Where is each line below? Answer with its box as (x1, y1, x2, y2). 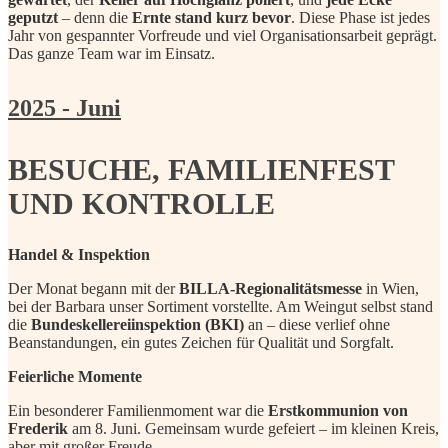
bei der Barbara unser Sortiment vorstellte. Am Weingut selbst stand (8, 298, 433, 316)
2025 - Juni (8, 94, 121, 121)
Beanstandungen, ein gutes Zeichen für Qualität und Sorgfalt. (8, 334, 394, 352)
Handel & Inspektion (8, 246, 150, 264)
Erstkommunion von (268, 402, 408, 420)
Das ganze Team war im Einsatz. (8, 44, 215, 62)
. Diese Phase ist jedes (291, 8, 430, 26)
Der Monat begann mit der (8, 280, 179, 298)
